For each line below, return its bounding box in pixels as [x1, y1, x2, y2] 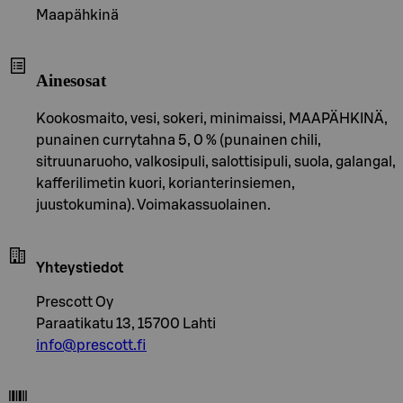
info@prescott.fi [36, 338, 147, 354]
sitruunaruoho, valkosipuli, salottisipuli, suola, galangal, [36, 155, 396, 170]
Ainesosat [36, 71, 106, 91]
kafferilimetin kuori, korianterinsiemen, [36, 176, 295, 192]
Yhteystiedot [36, 261, 123, 276]
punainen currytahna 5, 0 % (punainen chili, [36, 133, 321, 148]
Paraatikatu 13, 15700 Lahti [36, 317, 216, 332]
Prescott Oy [36, 295, 113, 310]
